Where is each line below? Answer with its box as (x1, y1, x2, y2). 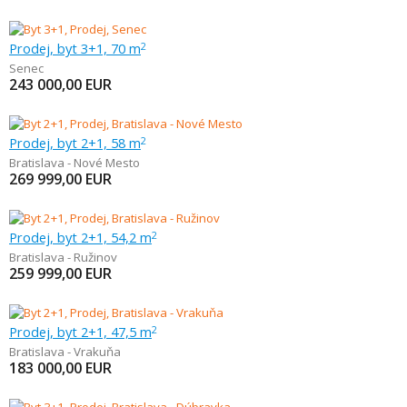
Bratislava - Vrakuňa (9, 343, 121, 360)
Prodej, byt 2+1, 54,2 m (9, 228, 152, 246)
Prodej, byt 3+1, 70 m (9, 39, 141, 57)
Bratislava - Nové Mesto (9, 154, 140, 171)
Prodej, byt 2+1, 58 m (9, 134, 141, 152)
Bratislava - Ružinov (9, 249, 117, 265)
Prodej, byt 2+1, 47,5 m (9, 323, 152, 341)
